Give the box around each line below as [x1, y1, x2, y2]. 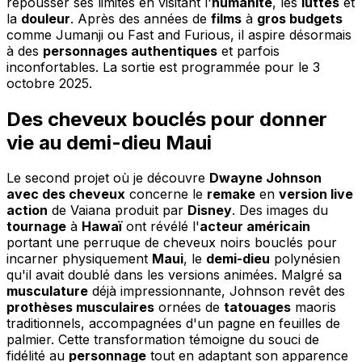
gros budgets [257, 10, 343, 27]
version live [279, 186, 353, 203]
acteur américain [200, 218, 310, 235]
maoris [291, 299, 336, 316]
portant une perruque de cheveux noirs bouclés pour [6, 234, 337, 251]
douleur [21, 10, 70, 27]
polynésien [270, 250, 340, 267]
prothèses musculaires [6, 299, 154, 316]
